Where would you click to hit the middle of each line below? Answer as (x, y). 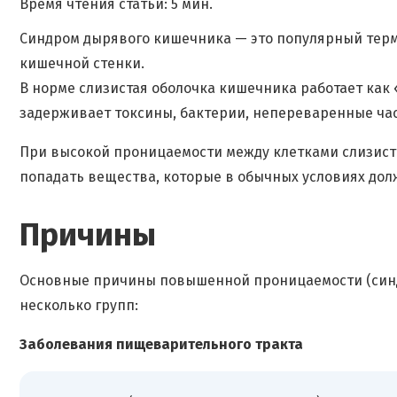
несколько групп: (79, 305)
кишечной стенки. (82, 63)
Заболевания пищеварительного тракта (161, 344)
